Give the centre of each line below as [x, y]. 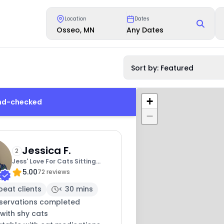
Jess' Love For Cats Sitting [54, 161]
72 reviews [53, 172]
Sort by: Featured [162, 68]
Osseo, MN [76, 30]
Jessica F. [46, 151]
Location [76, 19]
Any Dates [145, 30]
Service [23, 172]
